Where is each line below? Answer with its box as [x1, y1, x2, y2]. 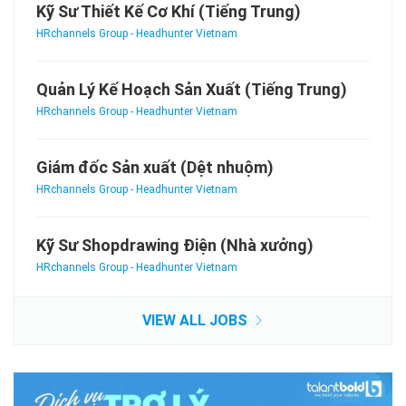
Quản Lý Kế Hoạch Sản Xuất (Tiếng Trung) [36, 79, 347, 99]
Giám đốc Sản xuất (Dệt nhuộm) [36, 157, 274, 177]
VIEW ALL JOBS [142, 311, 251, 329]
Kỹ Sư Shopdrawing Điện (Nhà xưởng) [36, 235, 314, 255]
